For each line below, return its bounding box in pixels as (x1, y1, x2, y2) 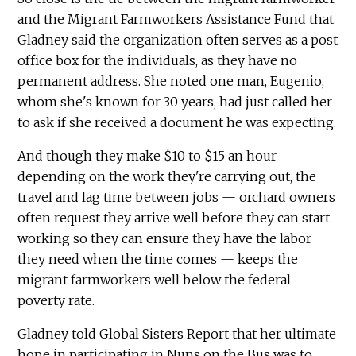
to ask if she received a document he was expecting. (17, 114, 337, 130)
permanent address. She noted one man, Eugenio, (17, 72, 325, 89)
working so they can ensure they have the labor (17, 230, 312, 246)
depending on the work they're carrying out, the (17, 168, 317, 184)
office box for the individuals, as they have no (17, 52, 298, 68)
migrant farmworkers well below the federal (17, 271, 292, 288)
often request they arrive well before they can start (17, 209, 331, 226)
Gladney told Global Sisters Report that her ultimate (17, 325, 337, 342)
